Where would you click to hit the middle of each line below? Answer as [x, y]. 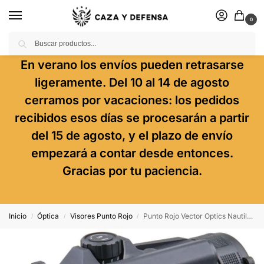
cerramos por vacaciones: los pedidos [132, 100]
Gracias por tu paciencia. [132, 171]
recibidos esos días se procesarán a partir [132, 118]
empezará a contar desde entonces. [132, 153]
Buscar [240, 37]
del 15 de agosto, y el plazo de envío [132, 136]
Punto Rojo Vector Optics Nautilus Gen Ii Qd [195, 216]
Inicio [18, 216]
